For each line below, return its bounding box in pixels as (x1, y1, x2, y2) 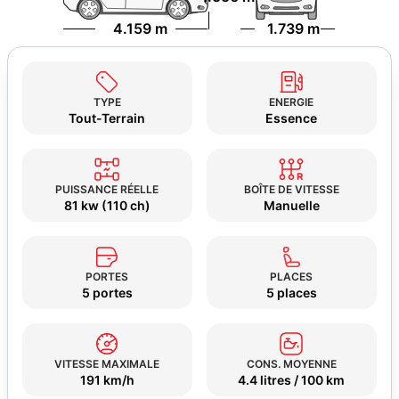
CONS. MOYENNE (246, 357, 337, 370)
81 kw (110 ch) (63, 198, 151, 213)
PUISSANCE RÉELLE (55, 183, 159, 196)
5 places (265, 285, 317, 300)
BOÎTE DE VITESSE (243, 183, 339, 196)
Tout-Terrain (69, 110, 146, 126)
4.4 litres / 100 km (238, 372, 346, 387)
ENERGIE (269, 95, 314, 109)
